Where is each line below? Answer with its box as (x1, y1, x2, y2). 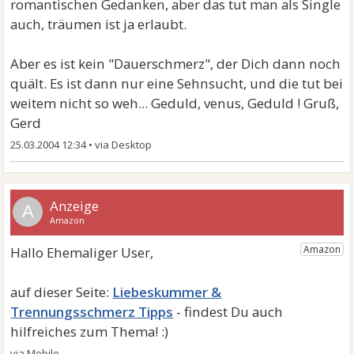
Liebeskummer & (112, 282, 222, 301)
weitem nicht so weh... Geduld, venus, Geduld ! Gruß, (10, 93, 340, 112)
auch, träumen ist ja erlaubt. (10, 14, 187, 33)
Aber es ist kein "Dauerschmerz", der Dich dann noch (10, 54, 341, 73)
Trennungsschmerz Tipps (10, 302, 174, 321)
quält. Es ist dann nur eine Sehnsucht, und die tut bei (10, 73, 344, 92)
